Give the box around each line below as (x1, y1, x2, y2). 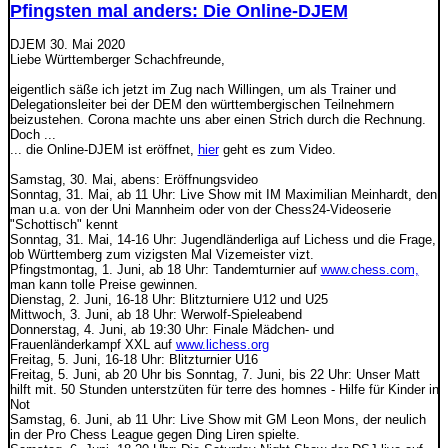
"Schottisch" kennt (9, 217, 118, 233)
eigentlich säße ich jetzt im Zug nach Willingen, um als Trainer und (9, 82, 396, 98)
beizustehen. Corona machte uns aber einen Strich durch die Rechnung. (9, 112, 426, 128)
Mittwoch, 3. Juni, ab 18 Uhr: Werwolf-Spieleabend (9, 307, 302, 323)
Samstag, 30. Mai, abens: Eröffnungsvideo (9, 172, 258, 188)
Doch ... (9, 127, 56, 143)
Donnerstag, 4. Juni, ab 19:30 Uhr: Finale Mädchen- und (9, 322, 334, 338)
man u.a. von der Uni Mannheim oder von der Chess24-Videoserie (9, 202, 391, 218)
